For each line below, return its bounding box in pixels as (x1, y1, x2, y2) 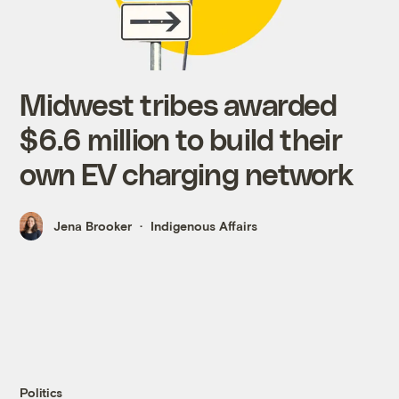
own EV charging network (20, 155, 354, 191)
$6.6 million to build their (20, 120, 342, 156)
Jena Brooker (53, 218, 133, 234)
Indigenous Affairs (151, 218, 258, 234)
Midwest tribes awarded (20, 85, 338, 121)
